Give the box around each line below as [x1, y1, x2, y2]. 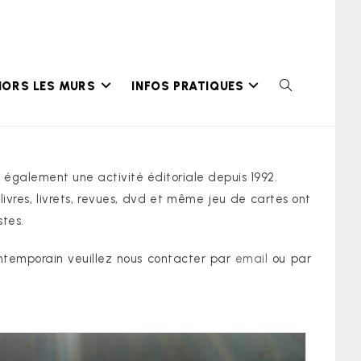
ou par [268, 251, 312, 266]
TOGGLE [279, 79, 326, 93]
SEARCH [279, 163, 322, 176]
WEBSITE [279, 121, 326, 135]
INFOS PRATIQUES [131, 79, 244, 93]
